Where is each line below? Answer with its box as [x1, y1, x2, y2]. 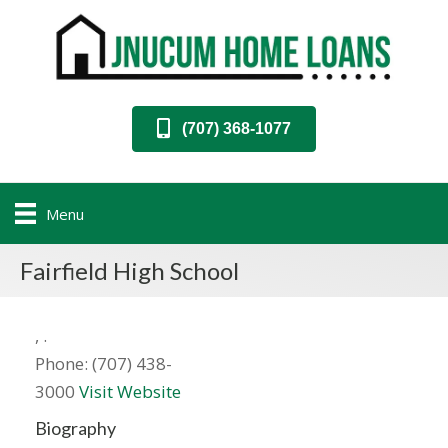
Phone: [35, 352, 88, 376]
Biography [35, 417, 116, 440]
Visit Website [79, 380, 181, 404]
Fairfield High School [20, 256, 239, 286]
